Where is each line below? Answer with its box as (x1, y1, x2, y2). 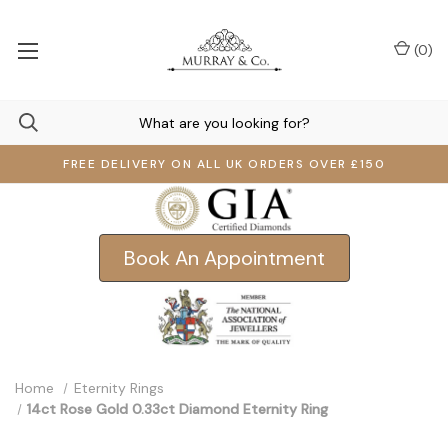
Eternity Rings (73, 379, 164, 397)
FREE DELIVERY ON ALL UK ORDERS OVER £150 (63, 156, 385, 172)
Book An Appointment (123, 245, 325, 271)
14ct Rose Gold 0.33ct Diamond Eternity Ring (27, 400, 329, 418)
